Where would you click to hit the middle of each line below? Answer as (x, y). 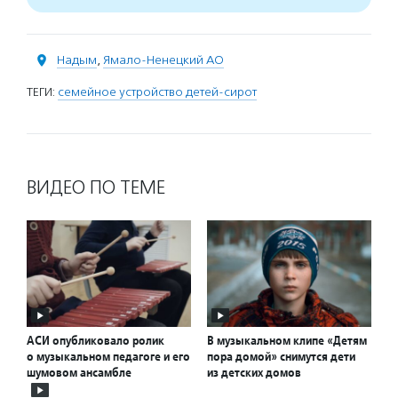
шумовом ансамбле (79, 373)
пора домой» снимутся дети (281, 357)
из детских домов (254, 373)
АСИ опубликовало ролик (96, 341)
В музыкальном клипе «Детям (287, 341)
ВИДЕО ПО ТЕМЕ (96, 187)
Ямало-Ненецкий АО (163, 60)
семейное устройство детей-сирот (157, 92)
